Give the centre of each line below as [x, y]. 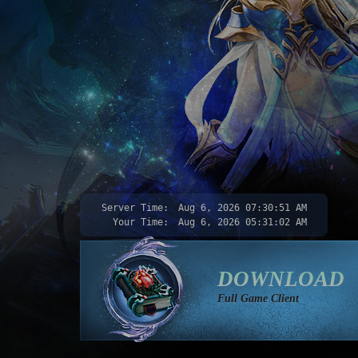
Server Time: [135, 208]
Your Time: [140, 222]
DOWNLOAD [281, 279]
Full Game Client [258, 298]
